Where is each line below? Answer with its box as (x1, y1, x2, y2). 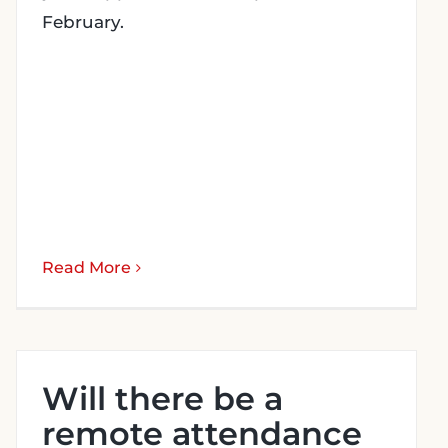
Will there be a (42, 379, 283, 418)
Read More (42, 258, 131, 277)
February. (42, 12, 124, 32)
